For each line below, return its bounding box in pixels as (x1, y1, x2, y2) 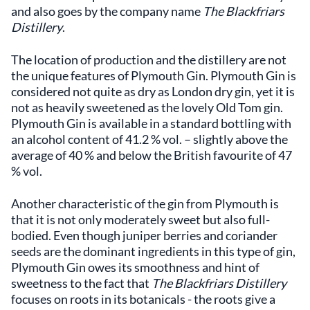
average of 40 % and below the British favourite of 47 (11, 147, 292, 163)
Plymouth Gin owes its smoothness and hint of (11, 259, 259, 275)
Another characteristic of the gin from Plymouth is (11, 195, 279, 211)
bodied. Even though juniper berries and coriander (11, 227, 277, 243)
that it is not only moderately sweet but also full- (11, 211, 270, 227)
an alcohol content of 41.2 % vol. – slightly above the (11, 131, 288, 147)
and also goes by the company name (11, 3, 203, 19)
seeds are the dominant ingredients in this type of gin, (11, 243, 295, 259)
